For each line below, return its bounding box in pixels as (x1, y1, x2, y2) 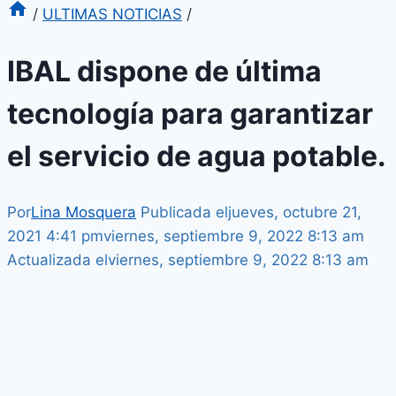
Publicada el (141, 203, 228, 222)
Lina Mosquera (31, 203, 136, 222)
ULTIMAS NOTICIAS (42, 5, 182, 23)
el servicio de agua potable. (7, 138, 386, 173)
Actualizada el (7, 251, 108, 270)
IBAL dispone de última (7, 53, 322, 88)
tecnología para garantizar (7, 95, 373, 131)
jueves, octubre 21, (228, 203, 362, 222)
